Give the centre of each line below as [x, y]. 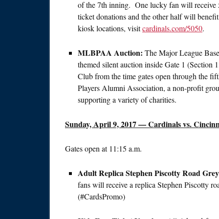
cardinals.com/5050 [172, 28]
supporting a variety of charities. [127, 100]
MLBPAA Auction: [110, 53]
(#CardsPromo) [101, 197]
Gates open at [87, 149]
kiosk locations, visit [110, 28]
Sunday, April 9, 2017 [101, 124]
